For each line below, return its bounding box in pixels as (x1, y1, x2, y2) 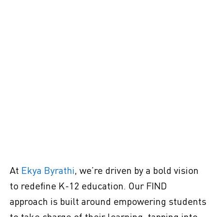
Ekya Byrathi (21, 164, 75, 177)
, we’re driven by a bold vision (75, 164, 199, 177)
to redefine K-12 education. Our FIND (10, 179, 167, 192)
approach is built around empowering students (10, 195, 206, 208)
